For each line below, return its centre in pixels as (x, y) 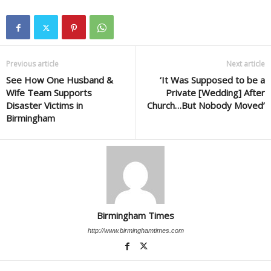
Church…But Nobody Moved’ (206, 106)
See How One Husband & (60, 80)
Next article (246, 64)
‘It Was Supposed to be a (212, 80)
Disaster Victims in (44, 106)
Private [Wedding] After (215, 93)
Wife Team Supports (49, 93)
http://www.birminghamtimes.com (135, 231)
